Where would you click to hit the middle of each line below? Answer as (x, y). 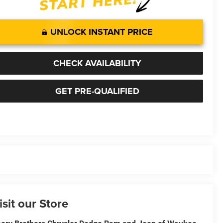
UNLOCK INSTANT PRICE (102, 32)
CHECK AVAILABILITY (97, 63)
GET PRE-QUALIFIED (97, 91)
